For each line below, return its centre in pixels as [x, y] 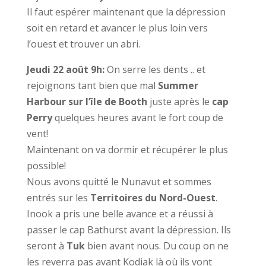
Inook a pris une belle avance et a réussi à [120, 214]
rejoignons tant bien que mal [92, 85]
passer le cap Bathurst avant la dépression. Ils [129, 230]
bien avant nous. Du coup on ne [156, 246]
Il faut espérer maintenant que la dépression [126, 12]
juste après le [179, 102]
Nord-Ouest [187, 198]
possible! [46, 166]
